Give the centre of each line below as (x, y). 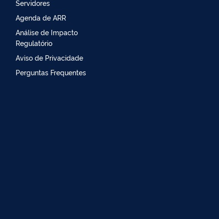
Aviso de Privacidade (49, 57)
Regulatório (34, 43)
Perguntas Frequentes (51, 72)
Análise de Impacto (47, 32)
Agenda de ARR (41, 17)
